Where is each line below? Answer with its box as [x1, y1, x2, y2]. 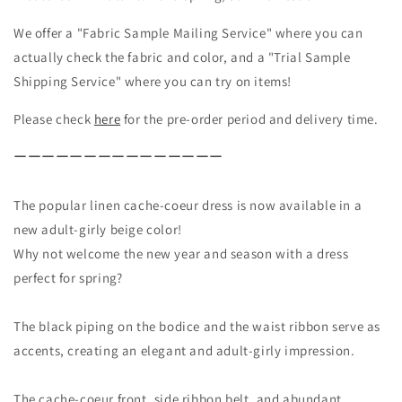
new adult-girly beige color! [13, 220, 182, 238]
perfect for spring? [13, 268, 123, 286]
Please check [13, 109, 94, 127]
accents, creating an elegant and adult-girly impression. [13, 341, 355, 359]
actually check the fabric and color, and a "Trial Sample [13, 48, 351, 66]
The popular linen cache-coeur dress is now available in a [13, 196, 363, 214]
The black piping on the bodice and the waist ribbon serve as [13, 317, 381, 335]
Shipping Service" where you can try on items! [13, 72, 293, 90]
